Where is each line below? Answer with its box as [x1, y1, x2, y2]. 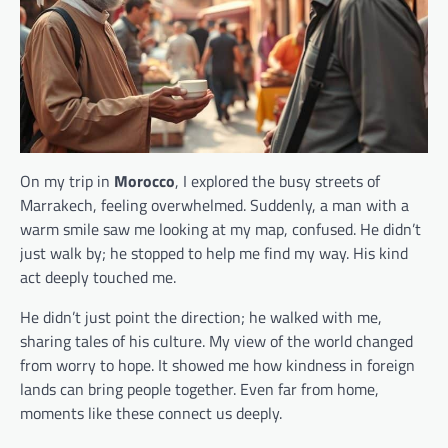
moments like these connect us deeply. [20, 401, 282, 425]
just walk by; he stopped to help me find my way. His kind [20, 241, 408, 265]
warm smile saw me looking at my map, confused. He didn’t [20, 217, 421, 241]
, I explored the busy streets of [175, 169, 380, 193]
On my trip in [20, 169, 114, 193]
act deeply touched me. [20, 265, 176, 289]
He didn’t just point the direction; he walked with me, [20, 305, 382, 329]
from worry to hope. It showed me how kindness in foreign [20, 353, 415, 377]
